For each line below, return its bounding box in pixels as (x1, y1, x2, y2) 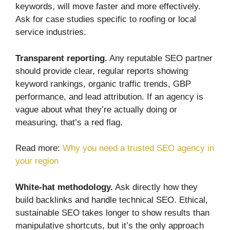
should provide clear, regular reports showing (15, 66, 188, 76)
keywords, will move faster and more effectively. (15, 2, 201, 12)
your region (15, 156, 59, 166)
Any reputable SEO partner (107, 53, 213, 63)
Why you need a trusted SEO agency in (63, 143, 214, 154)
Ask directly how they (113, 182, 198, 192)
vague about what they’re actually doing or (15, 104, 177, 114)
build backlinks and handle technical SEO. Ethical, (15, 195, 208, 205)
